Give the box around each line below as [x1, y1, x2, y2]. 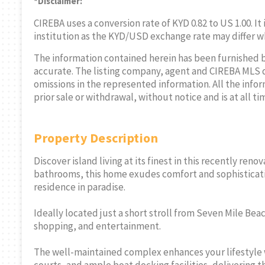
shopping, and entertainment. [34, 219, 161, 233]
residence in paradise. [34, 180, 125, 194]
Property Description [34, 130, 158, 147]
